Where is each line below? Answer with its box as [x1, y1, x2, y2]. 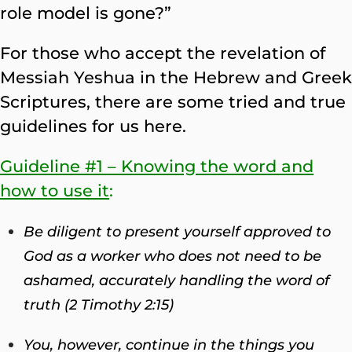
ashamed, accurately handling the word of [24, 271, 329, 289]
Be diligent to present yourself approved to [24, 222, 331, 240]
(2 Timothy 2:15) [60, 295, 174, 313]
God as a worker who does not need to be [24, 247, 321, 265]
